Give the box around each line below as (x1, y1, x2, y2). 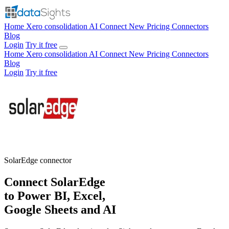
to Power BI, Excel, (4, 189, 105, 202)
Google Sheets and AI (4, 202, 116, 216)
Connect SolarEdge (4, 175, 105, 189)
